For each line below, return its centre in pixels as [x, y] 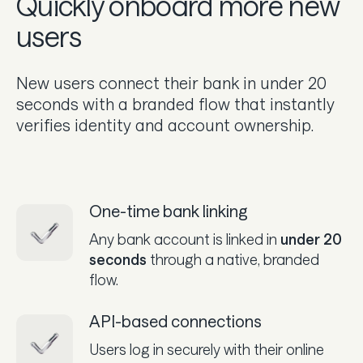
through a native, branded [233, 260]
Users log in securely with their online [207, 350]
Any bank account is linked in [185, 239]
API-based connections [175, 321]
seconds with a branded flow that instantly [175, 104]
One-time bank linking [169, 211]
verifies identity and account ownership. [165, 125]
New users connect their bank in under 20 [171, 83]
